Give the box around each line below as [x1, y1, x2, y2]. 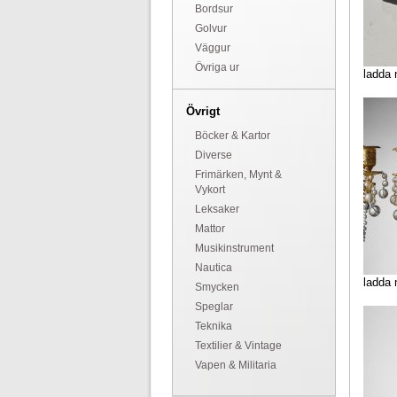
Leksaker [194, 203, 239, 215]
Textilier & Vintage [194, 339, 282, 352]
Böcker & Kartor [194, 129, 270, 142]
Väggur [194, 42, 230, 54]
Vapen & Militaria [194, 359, 276, 371]
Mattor [194, 222, 225, 235]
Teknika [194, 320, 232, 332]
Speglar [194, 300, 233, 313]
